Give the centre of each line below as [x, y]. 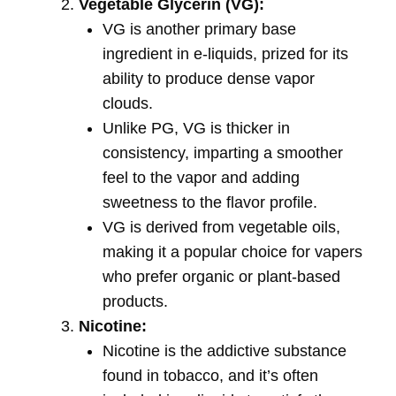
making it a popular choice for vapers [232, 252]
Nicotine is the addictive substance [225, 351]
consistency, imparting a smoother [223, 153]
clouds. [128, 104]
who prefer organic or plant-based [221, 277]
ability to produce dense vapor [209, 79]
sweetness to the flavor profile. [210, 203]
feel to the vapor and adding [201, 178]
